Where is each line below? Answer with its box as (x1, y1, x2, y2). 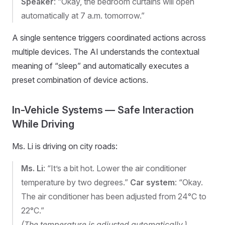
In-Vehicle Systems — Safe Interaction (12, 103, 194, 116)
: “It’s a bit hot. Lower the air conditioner (43, 163, 186, 173)
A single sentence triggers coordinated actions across (12, 32, 206, 43)
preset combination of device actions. (12, 74, 148, 85)
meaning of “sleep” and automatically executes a (12, 60, 189, 71)
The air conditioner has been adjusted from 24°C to (21, 191, 206, 201)
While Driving (12, 118, 74, 130)
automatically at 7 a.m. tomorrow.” (21, 10, 145, 21)
